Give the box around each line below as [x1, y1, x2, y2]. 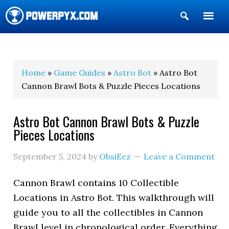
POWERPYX [6, 36, 62, 55]
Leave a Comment [144, 151, 215, 162]
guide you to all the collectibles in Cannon [13, 207, 203, 218]
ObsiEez [99, 151, 131, 162]
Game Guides [54, 67, 106, 78]
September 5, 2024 [13, 151, 87, 162]
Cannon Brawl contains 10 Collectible [13, 177, 179, 189]
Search [190, 27, 221, 38]
